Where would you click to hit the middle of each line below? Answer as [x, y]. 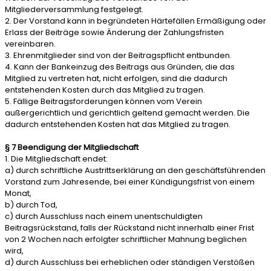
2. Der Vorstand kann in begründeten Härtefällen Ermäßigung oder [135, 21]
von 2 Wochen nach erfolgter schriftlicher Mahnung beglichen [126, 239]
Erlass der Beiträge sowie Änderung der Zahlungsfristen [114, 32]
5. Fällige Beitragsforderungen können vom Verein [103, 101]
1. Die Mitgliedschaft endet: [56, 159]
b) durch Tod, [31, 205]
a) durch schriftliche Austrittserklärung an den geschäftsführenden [135, 170]
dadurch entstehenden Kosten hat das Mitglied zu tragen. [118, 124]
